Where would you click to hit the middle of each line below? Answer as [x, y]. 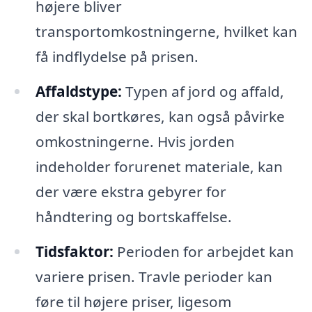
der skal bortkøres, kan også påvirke [160, 117]
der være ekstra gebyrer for [131, 192]
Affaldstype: [78, 92]
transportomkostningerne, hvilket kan [166, 32]
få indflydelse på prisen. [117, 57]
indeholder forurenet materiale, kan [159, 167]
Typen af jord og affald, [203, 92]
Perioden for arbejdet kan [203, 251]
